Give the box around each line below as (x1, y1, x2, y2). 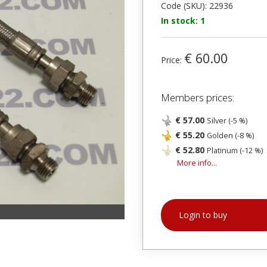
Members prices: (161, 91, 234, 104)
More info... (177, 158, 217, 168)
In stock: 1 (161, 15, 205, 26)
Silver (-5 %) (207, 116, 247, 126)
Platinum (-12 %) (207, 145, 263, 156)
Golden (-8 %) (207, 131, 254, 141)
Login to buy (179, 209, 227, 221)
